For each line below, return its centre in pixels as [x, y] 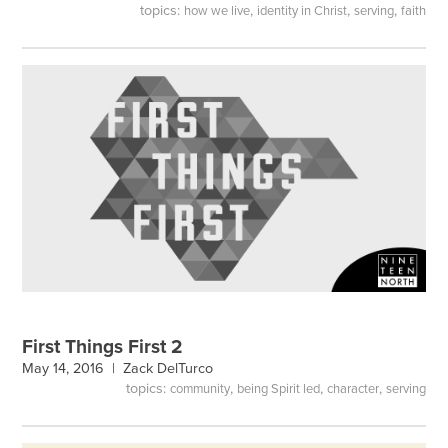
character [352, 388]
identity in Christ [301, 11]
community [199, 388]
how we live [216, 11]
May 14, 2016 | [73, 369]
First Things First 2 [103, 347]
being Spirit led [278, 388]
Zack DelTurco [168, 369]
